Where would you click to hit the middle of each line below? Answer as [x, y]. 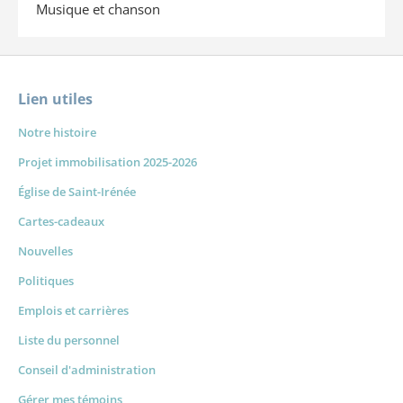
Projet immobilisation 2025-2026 [107, 161]
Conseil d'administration [87, 369]
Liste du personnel [69, 340]
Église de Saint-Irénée [77, 191]
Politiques [46, 280]
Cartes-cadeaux [61, 221]
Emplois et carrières [73, 310]
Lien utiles [55, 99]
